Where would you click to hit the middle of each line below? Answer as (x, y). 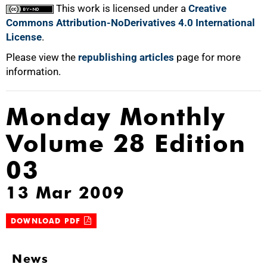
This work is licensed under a (121, 8)
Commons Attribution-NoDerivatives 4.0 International (131, 23)
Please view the (42, 57)
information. (33, 72)
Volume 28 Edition (126, 143)
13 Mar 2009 (66, 193)
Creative (207, 8)
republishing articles (126, 57)
